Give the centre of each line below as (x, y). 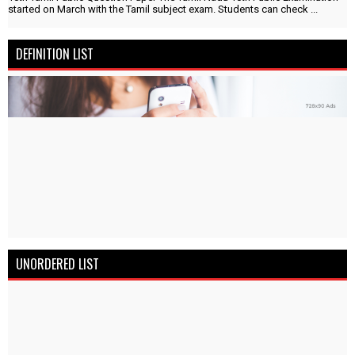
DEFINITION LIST (55, 53)
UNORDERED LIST (57, 263)
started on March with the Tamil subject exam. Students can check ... (163, 10)
